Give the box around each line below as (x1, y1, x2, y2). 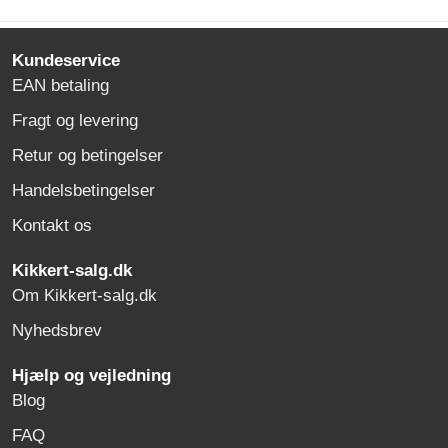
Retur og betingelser (12, 146, 163, 166)
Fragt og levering (12, 111, 138, 131)
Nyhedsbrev (12, 321, 102, 341)
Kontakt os (12, 216, 92, 236)
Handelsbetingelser (12, 181, 155, 201)
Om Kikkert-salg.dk (12, 286, 157, 306)
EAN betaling (12, 76, 109, 96)
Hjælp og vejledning (7, 366, 171, 386)
